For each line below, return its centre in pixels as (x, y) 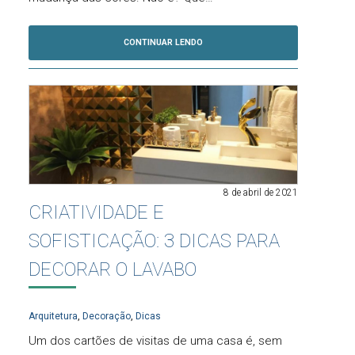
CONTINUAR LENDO (163, 42)
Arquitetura (53, 317)
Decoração (107, 317)
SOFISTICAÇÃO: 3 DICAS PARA (154, 241)
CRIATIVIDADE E (96, 213)
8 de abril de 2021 (261, 193)
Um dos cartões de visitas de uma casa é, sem (155, 340)
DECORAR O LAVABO (113, 270)
